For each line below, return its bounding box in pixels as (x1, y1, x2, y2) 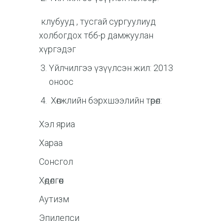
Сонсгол (39, 156, 75, 167)
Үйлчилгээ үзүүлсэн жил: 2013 (49, 62, 173, 73)
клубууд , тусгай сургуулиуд (39, 16, 156, 27)
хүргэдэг (39, 43, 76, 54)
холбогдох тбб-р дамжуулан (39, 30, 153, 40)
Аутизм (39, 193, 71, 204)
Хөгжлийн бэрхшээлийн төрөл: (49, 95, 164, 106)
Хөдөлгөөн (39, 175, 66, 185)
